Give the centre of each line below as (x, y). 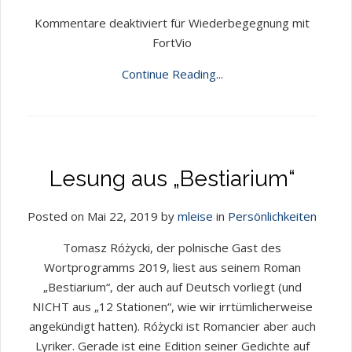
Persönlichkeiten (272, 216)
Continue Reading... (172, 74)
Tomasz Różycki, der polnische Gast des (172, 247)
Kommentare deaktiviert (101, 23)
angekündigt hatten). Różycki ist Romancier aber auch (172, 326)
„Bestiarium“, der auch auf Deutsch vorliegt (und (172, 287)
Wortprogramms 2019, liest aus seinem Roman (172, 267)
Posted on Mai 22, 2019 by (103, 216)
